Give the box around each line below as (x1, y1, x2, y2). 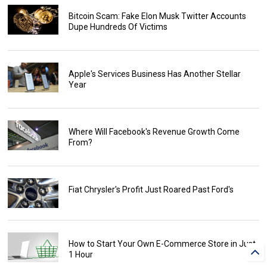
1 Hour (68, 249, 93, 259)
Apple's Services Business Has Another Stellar (68, 69, 241, 79)
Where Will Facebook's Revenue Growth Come (68, 126, 240, 136)
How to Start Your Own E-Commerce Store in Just (68, 238, 256, 249)
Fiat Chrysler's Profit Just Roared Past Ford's (68, 184, 234, 194)
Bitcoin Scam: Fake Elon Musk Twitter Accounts (68, 11, 246, 21)
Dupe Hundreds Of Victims (68, 21, 167, 32)
